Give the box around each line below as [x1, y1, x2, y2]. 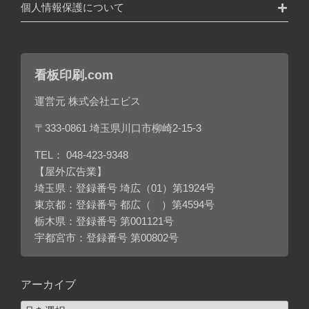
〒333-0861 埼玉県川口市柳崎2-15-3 [34, 122, 201, 134]
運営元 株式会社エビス [34, 95, 141, 108]
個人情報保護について [21, 1, 124, 14]
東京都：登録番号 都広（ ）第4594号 [34, 199, 215, 211]
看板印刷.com [34, 68, 113, 82]
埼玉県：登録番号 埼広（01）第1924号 [34, 182, 215, 195]
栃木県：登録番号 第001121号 [34, 215, 174, 228]
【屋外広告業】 [34, 166, 107, 178]
